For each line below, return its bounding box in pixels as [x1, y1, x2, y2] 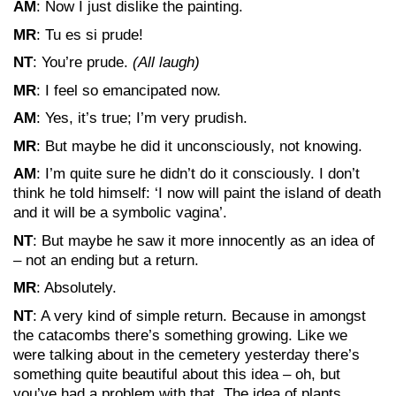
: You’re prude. [33, 54, 133, 71]
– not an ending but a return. [13, 251, 199, 269]
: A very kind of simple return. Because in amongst [33, 307, 366, 324]
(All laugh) [133, 54, 200, 71]
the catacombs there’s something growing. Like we [13, 326, 347, 344]
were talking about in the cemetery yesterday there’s [13, 346, 360, 363]
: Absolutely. [36, 279, 117, 296]
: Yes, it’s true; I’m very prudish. [36, 110, 247, 126]
